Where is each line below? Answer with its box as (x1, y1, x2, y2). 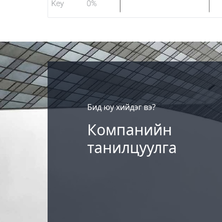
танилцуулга (87, 137, 177, 158)
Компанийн (87, 119, 172, 140)
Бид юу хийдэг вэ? (87, 101, 156, 112)
